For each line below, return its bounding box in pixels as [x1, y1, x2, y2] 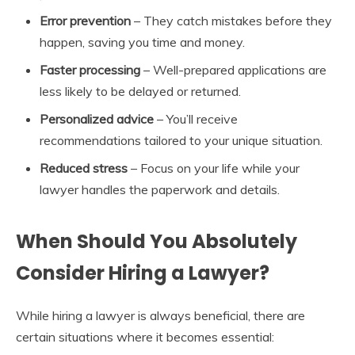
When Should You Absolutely [16, 227, 297, 254]
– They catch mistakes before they [131, 12, 332, 29]
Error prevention [40, 12, 131, 29]
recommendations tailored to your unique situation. [40, 132, 323, 148]
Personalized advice [40, 110, 154, 127]
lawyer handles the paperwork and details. [40, 181, 280, 197]
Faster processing [40, 61, 140, 78]
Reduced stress [40, 159, 128, 176]
